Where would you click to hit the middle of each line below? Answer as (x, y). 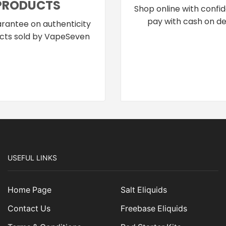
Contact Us (29, 209)
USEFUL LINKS (32, 157)
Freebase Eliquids (154, 209)
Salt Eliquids (144, 190)
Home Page (30, 190)
